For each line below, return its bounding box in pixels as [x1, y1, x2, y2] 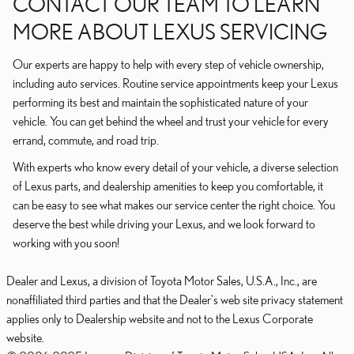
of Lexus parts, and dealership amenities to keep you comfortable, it [13, 179, 323, 193]
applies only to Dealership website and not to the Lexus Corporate [6, 311, 313, 326]
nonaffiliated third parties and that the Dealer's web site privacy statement [6, 292, 343, 307]
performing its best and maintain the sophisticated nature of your [13, 95, 308, 109]
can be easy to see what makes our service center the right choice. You [13, 198, 335, 212]
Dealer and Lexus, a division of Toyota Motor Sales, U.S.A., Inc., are [6, 273, 317, 288]
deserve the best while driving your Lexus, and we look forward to [13, 217, 315, 231]
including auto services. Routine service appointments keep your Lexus [13, 76, 338, 90]
